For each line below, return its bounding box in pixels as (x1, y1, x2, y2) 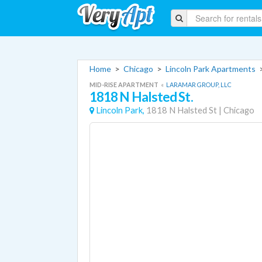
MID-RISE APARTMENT (89, 81, 160, 88)
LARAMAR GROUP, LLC (166, 81, 232, 88)
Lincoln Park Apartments (166, 64, 256, 74)
